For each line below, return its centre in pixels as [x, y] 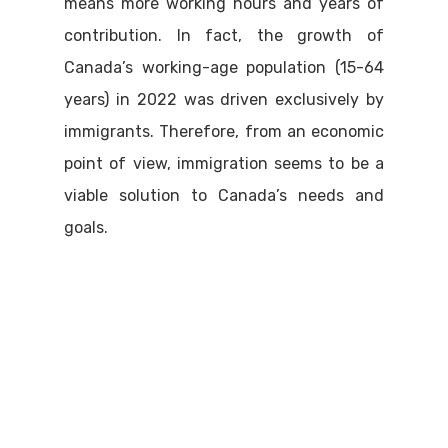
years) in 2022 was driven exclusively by [224, 100]
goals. [86, 228]
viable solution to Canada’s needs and [224, 196]
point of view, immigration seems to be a [224, 164]
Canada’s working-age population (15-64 [224, 68]
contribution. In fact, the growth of [224, 36]
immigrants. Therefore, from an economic [224, 132]
